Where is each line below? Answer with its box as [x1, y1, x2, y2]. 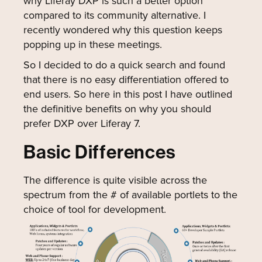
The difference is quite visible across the [23, 173, 207, 188]
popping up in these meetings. [23, 37, 162, 52]
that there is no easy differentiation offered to [23, 72, 229, 87]
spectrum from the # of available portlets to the [23, 187, 237, 202]
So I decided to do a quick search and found [23, 57, 225, 73]
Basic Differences [23, 141, 176, 163]
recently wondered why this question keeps [23, 22, 222, 37]
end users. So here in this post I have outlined [23, 87, 232, 102]
